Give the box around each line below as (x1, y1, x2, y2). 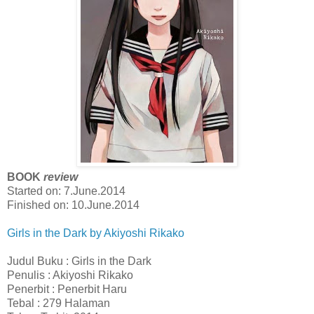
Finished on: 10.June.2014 (7, 198, 139, 211)
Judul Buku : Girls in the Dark (7, 254, 151, 267)
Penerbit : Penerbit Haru (7, 282, 127, 295)
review (43, 170, 78, 183)
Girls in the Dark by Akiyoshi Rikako (7, 226, 184, 239)
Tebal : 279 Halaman (7, 296, 110, 309)
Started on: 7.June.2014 (7, 184, 125, 197)
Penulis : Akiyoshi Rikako (7, 268, 133, 281)
